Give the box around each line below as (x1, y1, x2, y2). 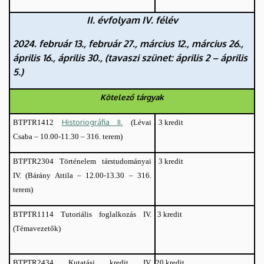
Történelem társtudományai (60, 156, 151, 166)
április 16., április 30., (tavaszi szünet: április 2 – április (13, 51, 247, 64)
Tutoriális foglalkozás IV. (61, 209, 151, 219)
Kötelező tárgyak (100, 91, 164, 102)
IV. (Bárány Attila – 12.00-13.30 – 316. (13, 170, 151, 180)
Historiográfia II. (61, 116, 123, 127)
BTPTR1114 (13, 210, 61, 219)
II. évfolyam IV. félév (86, 14, 178, 26)
